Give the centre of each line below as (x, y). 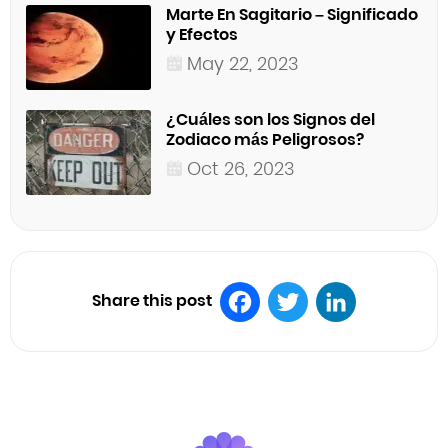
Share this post (152, 301)
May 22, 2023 (243, 64)
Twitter (314, 341)
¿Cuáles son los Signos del (270, 120)
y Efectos (202, 35)
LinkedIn (367, 341)
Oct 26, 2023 (241, 169)
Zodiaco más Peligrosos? (265, 140)
